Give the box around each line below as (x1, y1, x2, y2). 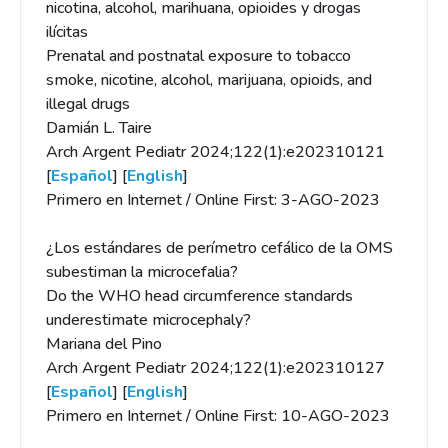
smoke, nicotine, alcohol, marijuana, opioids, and (46, 69, 372, 91)
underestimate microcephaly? (46, 309, 251, 331)
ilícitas (46, 21, 88, 43)
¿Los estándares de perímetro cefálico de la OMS (46, 237, 393, 259)
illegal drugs (46, 93, 130, 115)
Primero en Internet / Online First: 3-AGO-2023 (46, 189, 380, 211)
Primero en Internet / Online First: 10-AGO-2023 (46, 405, 390, 427)
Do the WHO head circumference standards (46, 285, 353, 307)
